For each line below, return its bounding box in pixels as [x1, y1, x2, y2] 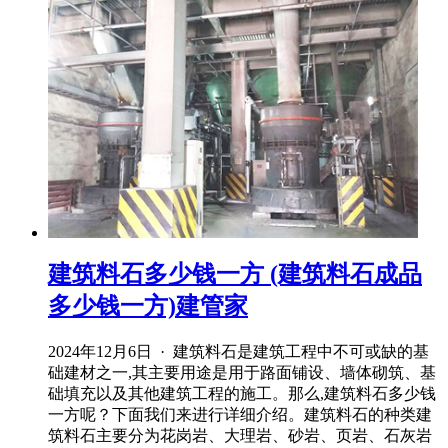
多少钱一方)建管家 [48, 292, 248, 319]
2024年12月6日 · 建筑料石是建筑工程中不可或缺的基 [48, 342, 429, 360]
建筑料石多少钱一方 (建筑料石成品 [48, 260, 422, 287]
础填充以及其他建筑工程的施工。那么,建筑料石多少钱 [48, 384, 436, 402]
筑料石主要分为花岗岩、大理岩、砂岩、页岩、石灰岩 [48, 426, 432, 444]
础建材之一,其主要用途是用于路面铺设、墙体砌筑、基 [48, 363, 436, 381]
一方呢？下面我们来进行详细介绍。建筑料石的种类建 [48, 405, 432, 423]
